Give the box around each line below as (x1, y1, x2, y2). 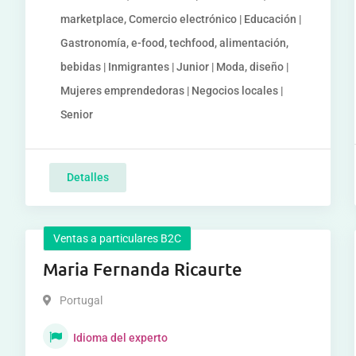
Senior (60, 108, 94, 121)
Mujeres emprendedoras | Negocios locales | (60, 84, 284, 97)
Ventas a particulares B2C (53, 232, 182, 245)
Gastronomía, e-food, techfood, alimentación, (60, 37, 289, 49)
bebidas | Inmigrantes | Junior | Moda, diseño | (60, 60, 289, 73)
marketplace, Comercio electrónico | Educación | (60, 13, 302, 25)
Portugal (60, 294, 103, 307)
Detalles (67, 171, 110, 184)
